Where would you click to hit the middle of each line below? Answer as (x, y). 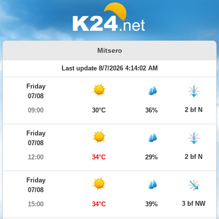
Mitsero (109, 51)
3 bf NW (194, 203)
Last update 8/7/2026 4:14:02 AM (109, 68)
